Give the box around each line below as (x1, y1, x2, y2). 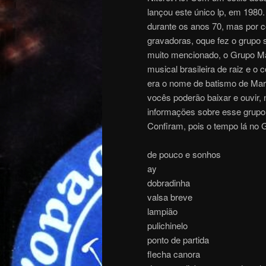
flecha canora (147, 247, 200, 260)
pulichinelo (147, 218, 188, 232)
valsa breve (147, 190, 192, 203)
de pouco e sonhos (147, 147, 221, 160)
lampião (147, 204, 178, 217)
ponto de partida (147, 233, 209, 246)
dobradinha (147, 176, 190, 189)
